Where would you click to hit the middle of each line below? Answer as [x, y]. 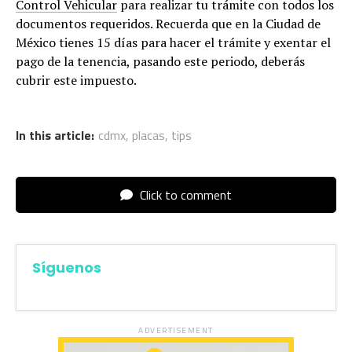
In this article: [55, 135]
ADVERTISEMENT [176, 330]
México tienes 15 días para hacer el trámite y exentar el [173, 42]
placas [148, 135]
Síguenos [67, 267]
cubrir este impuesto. [76, 80]
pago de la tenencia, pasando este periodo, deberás [160, 61]
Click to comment [184, 194]
